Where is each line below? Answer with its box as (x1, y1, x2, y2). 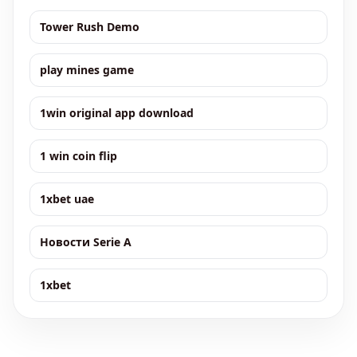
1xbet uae (40, 191, 94, 206)
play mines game (40, 62, 134, 77)
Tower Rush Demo (40, 19, 139, 34)
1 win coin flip (40, 148, 117, 163)
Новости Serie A (40, 234, 131, 249)
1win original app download (40, 105, 194, 120)
